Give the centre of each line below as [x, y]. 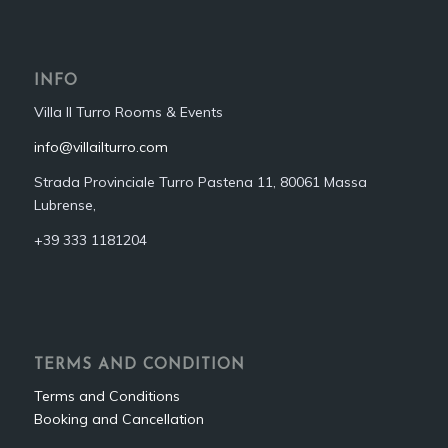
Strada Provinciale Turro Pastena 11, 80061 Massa [200, 182]
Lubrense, [64, 205]
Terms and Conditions [106, 395]
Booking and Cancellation [118, 418]
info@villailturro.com [100, 147]
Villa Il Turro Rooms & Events [128, 112]
